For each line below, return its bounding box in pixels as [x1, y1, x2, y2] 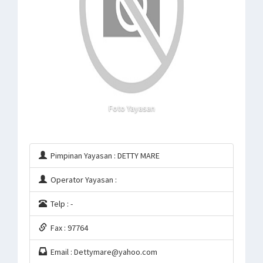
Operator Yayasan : [47, 174, 117, 185]
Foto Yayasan [108, 103, 155, 113]
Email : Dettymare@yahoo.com [47, 247, 157, 257]
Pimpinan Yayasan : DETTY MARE [47, 150, 160, 161]
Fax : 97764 [47, 222, 88, 233]
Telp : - [47, 198, 73, 209]
